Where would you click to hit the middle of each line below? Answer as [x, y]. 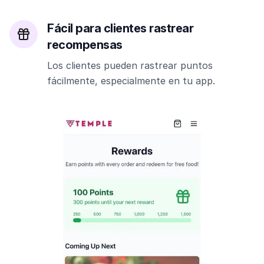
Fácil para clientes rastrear [120, 28]
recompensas [85, 45]
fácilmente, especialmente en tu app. [131, 81]
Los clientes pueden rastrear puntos [130, 65]
